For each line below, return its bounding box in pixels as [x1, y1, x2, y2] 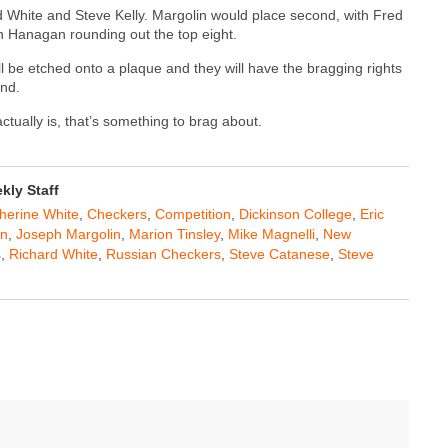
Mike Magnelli [228, 225, 315, 242]
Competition [155, 205, 231, 222]
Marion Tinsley [129, 225, 220, 242]
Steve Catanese [229, 245, 330, 262]
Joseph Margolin [16, 225, 121, 242]
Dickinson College [239, 205, 352, 222]
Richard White [9, 245, 98, 262]
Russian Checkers [106, 245, 221, 262]
